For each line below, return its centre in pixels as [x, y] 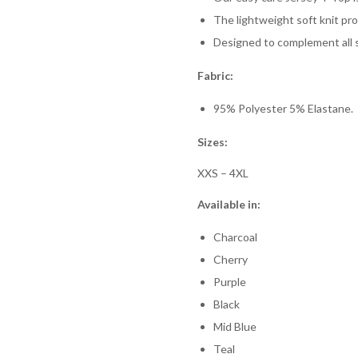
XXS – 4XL [223, 173]
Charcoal [235, 237]
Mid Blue [235, 327]
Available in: [229, 205]
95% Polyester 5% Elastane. [283, 109]
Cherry [230, 260]
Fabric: [215, 76]
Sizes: [212, 142]
